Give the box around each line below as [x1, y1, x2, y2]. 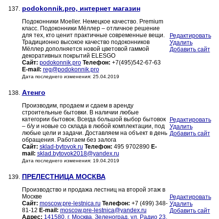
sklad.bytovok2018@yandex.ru [37, 150, 119, 157]
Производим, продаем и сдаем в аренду [22, 102, 133, 109]
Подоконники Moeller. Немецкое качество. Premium [22, 18, 163, 25]
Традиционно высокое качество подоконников [22, 39, 150, 46]
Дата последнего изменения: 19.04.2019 [22, 158, 119, 164]
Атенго [22, 88, 45, 97]
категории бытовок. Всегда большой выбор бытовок [22, 116, 166, 123]
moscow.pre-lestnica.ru [39, 200, 101, 207]
